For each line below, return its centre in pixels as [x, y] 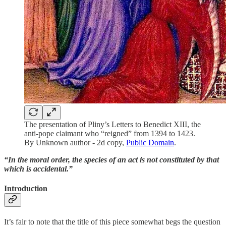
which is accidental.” [38, 168]
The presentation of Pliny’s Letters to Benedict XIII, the [112, 124]
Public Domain [150, 142]
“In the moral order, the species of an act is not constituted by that [111, 159]
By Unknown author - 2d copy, [75, 142]
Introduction [26, 188]
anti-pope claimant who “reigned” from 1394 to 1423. [110, 133]
